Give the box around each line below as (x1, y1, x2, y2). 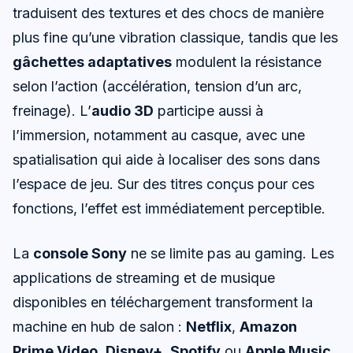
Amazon (240, 318, 297, 335)
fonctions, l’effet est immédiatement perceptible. (13, 200, 325, 217)
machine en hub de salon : (13, 318, 186, 335)
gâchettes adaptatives (13, 54, 172, 71)
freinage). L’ (13, 102, 91, 120)
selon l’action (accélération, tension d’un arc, (13, 78, 302, 95)
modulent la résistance (172, 54, 321, 71)
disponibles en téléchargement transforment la (13, 293, 313, 310)
